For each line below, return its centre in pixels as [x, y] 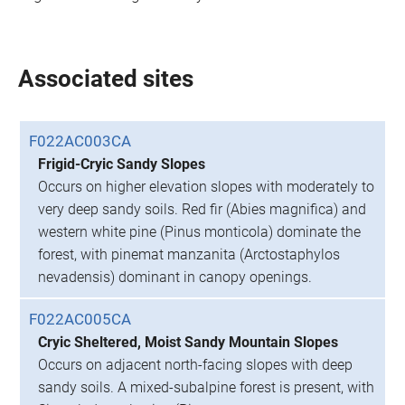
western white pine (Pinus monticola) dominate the [199, 232]
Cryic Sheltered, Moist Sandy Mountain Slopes [188, 342]
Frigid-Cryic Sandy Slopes [122, 164]
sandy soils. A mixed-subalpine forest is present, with [206, 387]
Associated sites [106, 79]
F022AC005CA [80, 319]
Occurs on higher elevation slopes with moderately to [206, 187]
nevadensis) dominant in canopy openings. [175, 277]
